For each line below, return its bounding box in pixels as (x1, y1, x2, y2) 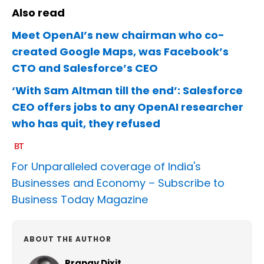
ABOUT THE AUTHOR (24, 234, 111, 245)
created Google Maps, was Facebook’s (12, 44, 229, 60)
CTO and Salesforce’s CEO (12, 61, 158, 76)
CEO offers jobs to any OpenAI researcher (12, 100, 243, 115)
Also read (12, 5, 65, 21)
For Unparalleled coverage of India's (12, 159, 201, 174)
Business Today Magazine (12, 192, 148, 207)
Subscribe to (158, 176, 225, 191)
